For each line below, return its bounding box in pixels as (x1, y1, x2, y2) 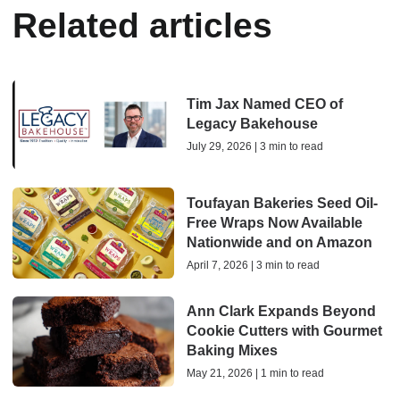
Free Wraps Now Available (186, 214, 362, 230)
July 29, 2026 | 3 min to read (186, 140, 323, 154)
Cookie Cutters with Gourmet (186, 323, 382, 339)
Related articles (12, 5, 272, 45)
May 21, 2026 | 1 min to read (186, 367, 324, 380)
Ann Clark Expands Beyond (186, 304, 376, 320)
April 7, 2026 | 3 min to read (186, 258, 320, 271)
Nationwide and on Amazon (186, 234, 372, 250)
